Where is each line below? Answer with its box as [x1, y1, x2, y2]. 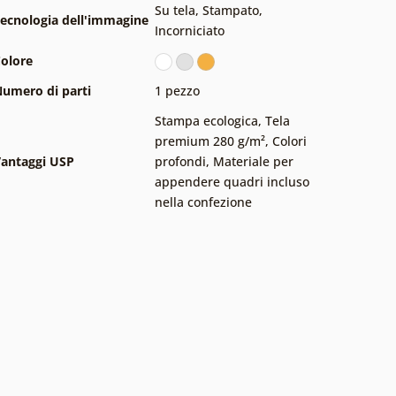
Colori [272, 132, 307, 149]
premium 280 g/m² [155, 132, 265, 149]
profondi [155, 152, 206, 170]
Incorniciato [155, 21, 225, 39]
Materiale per [213, 152, 293, 170]
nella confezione [155, 193, 252, 210]
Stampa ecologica [155, 111, 258, 129]
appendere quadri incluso [155, 172, 309, 190]
